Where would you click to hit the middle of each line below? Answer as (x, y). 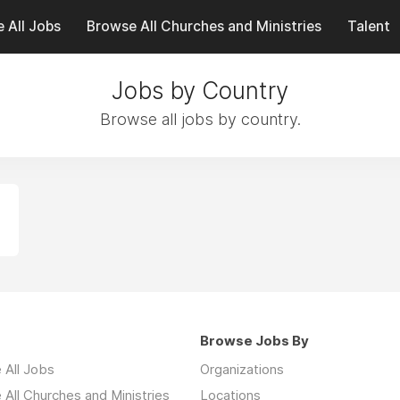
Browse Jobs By (254, 341)
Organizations (242, 369)
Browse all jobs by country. (200, 119)
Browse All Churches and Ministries (204, 26)
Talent (368, 26)
